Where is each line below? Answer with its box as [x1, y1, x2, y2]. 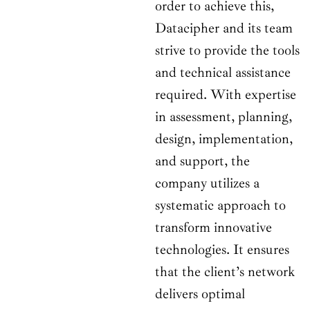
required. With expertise [155, 86, 296, 104]
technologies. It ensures [155, 241, 289, 259]
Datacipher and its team [155, 19, 293, 37]
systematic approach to [155, 197, 286, 215]
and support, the [155, 152, 250, 170]
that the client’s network [155, 263, 295, 281]
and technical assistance [155, 64, 291, 82]
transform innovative [155, 219, 272, 237]
